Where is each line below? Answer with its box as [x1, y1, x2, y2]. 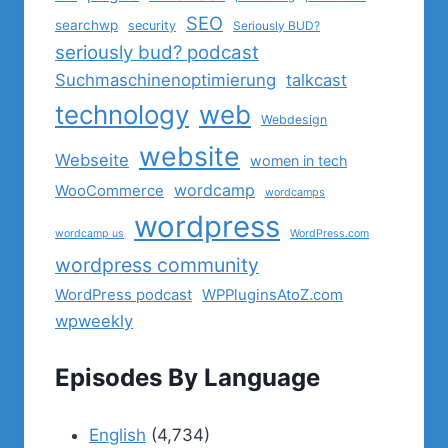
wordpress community [55, 252, 259, 277]
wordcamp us [55, 226, 124, 240]
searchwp [55, 16, 118, 33]
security [128, 17, 176, 33]
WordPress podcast [55, 285, 192, 304]
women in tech [250, 151, 347, 169]
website [139, 139, 240, 172]
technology [55, 98, 189, 130]
